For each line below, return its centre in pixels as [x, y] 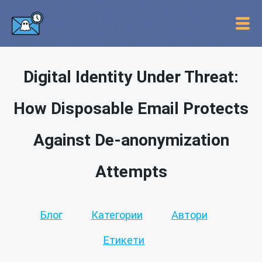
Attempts [131, 172]
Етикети [124, 240]
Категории [117, 215]
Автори [189, 215]
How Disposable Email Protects [131, 108]
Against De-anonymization [131, 140]
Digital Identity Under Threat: [131, 77]
